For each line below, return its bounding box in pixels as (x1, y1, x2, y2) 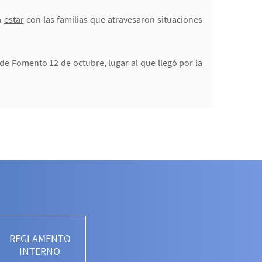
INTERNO (19, 244, 60, 258)
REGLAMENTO (9, 231, 71, 245)
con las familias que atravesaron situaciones (23, 13, 203, 25)
